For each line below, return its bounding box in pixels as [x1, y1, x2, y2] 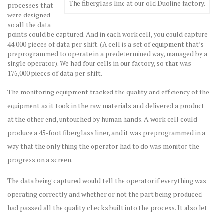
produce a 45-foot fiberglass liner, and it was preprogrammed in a [7, 127, 205, 137]
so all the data [7, 19, 51, 29]
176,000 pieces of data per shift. [7, 68, 102, 77]
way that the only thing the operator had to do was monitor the [7, 141, 199, 151]
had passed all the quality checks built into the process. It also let [7, 202, 207, 212]
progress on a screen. [7, 155, 73, 164]
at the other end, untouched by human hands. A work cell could [7, 114, 197, 124]
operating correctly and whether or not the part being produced [7, 189, 202, 199]
